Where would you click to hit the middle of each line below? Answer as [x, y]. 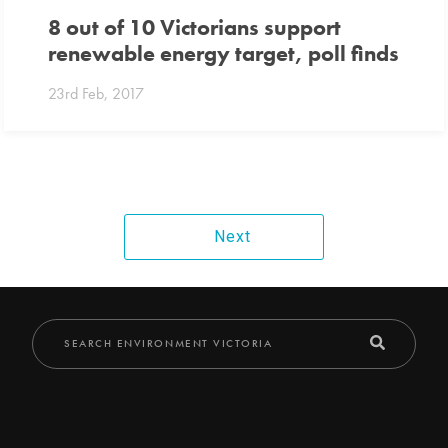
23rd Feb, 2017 [96, 93]
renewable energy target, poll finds [224, 54]
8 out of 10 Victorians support [195, 28]
